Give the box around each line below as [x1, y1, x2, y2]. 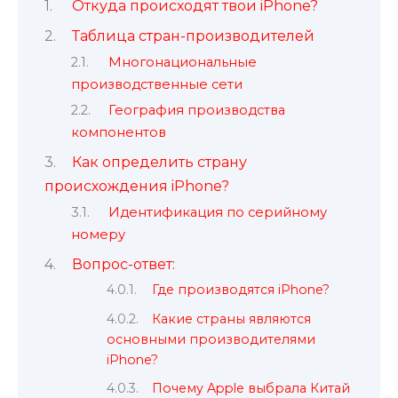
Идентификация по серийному [107, 204, 327, 221]
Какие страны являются [152, 310, 312, 327]
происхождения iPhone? [44, 177, 229, 195]
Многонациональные [107, 53, 257, 70]
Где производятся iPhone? [152, 281, 330, 298]
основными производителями [107, 330, 315, 347]
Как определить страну [71, 153, 247, 171]
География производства [107, 102, 285, 119]
